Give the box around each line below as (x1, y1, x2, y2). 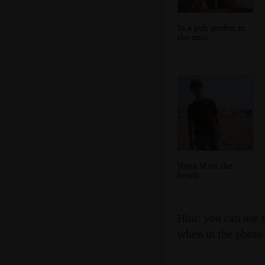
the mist (177, 32, 208, 43)
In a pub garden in (177, 22, 245, 33)
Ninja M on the (177, 160, 232, 171)
